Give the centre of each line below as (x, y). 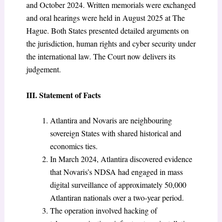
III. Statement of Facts (63, 95)
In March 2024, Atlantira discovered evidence (121, 159)
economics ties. (74, 146)
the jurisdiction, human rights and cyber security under (111, 44)
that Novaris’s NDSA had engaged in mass (116, 172)
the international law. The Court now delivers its (101, 56)
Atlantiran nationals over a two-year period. (117, 198)
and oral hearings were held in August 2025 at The (105, 18)
